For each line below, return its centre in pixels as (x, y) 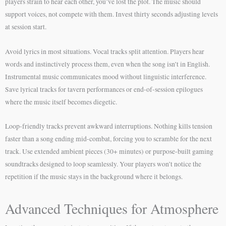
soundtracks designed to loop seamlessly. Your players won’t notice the (103, 164)
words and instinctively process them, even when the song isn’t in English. (107, 64)
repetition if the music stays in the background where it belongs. (94, 177)
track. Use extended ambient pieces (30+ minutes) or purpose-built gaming (109, 152)
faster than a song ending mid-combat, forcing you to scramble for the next (108, 139)
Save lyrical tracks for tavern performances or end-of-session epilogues (104, 89)
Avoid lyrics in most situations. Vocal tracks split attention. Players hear (105, 51)
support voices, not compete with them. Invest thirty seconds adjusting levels (111, 14)
